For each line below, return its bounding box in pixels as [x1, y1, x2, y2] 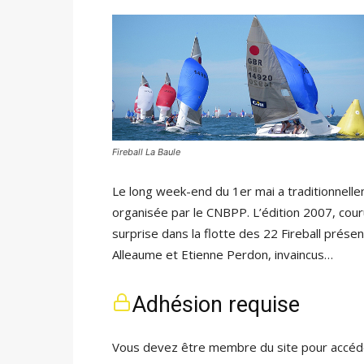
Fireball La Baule [112, 146, 180, 158]
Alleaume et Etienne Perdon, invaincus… [112, 246, 333, 262]
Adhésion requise [132, 292, 300, 318]
